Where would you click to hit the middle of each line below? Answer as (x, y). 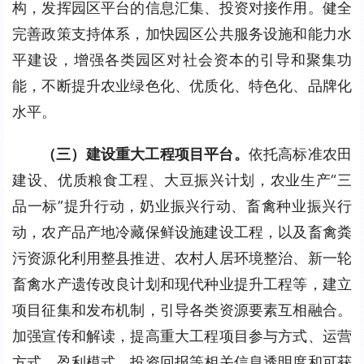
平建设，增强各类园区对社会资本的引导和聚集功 (182, 60)
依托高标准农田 (300, 154)
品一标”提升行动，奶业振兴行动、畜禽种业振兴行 (182, 206)
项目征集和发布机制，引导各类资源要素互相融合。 (182, 310)
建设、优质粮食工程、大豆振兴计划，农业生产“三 (182, 180)
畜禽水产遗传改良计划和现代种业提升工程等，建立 (182, 284)
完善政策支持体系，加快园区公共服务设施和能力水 (182, 34)
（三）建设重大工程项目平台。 (145, 154)
